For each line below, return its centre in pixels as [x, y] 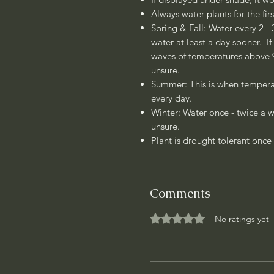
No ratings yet [242, 219]
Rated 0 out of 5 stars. [181, 216]
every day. [173, 98]
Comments [180, 193]
